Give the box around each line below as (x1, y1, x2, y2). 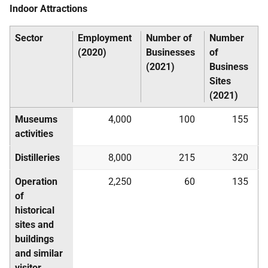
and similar (15, 248, 63, 259)
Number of (146, 32, 192, 44)
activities (15, 128, 53, 139)
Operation (15, 176, 57, 187)
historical (15, 205, 54, 216)
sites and (15, 219, 54, 230)
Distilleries (15, 152, 60, 163)
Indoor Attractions (10, 3, 87, 14)
